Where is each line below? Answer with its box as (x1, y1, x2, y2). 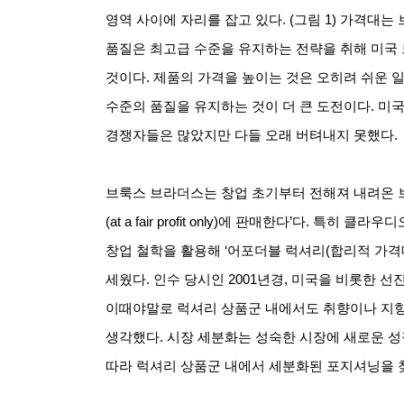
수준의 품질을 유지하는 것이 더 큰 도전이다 (106, 98, 371, 114)
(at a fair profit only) (106, 214, 218, 229)
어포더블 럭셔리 (227, 243, 326, 258)
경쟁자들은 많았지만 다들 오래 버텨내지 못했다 (106, 127, 394, 142)
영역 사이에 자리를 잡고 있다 (106, 12, 282, 27)
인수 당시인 (153, 271, 225, 287)
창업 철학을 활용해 (106, 243, 221, 258)
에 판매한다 (218, 214, 289, 229)
